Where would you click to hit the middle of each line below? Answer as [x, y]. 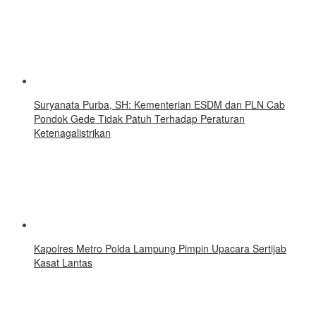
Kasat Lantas [63, 262]
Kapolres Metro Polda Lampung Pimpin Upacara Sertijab [160, 248]
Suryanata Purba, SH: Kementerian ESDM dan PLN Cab [159, 104]
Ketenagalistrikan [72, 132]
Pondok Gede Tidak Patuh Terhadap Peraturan [139, 118]
